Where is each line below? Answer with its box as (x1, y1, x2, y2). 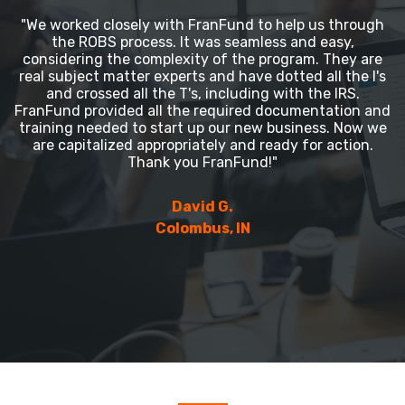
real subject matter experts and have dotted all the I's (19, 68, 386, 85)
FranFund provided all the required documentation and (14, 102, 391, 119)
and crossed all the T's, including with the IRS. (45, 85, 360, 102)
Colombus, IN (155, 220, 250, 237)
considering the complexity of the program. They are (23, 51, 382, 68)
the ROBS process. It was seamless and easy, (51, 33, 354, 51)
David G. (172, 198, 233, 215)
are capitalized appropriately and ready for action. (32, 137, 373, 154)
